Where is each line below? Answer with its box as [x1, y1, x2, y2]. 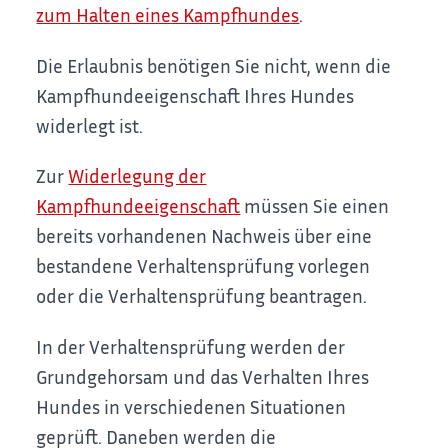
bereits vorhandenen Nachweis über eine [36, 224, 373, 248]
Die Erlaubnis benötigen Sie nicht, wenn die [36, 53, 392, 77]
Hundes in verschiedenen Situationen [36, 394, 347, 418]
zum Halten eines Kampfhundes [36, 3, 300, 27]
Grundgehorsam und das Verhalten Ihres [36, 364, 370, 388]
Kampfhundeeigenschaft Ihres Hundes [36, 83, 355, 107]
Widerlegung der [68, 164, 207, 188]
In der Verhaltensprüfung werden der [36, 334, 346, 358]
